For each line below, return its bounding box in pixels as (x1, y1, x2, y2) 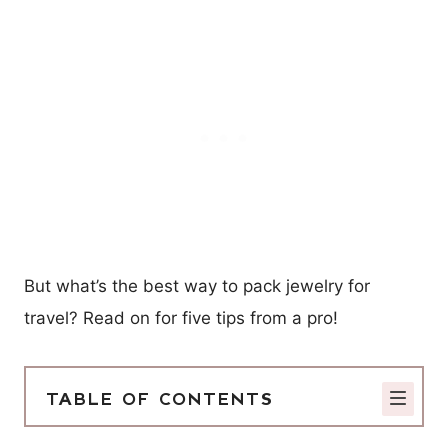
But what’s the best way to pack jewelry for (24, 275, 370, 296)
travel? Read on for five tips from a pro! (24, 307, 338, 328)
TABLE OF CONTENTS (46, 387, 274, 409)
